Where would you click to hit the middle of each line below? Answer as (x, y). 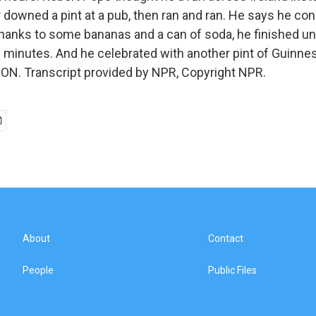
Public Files (233, 270)
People (38, 270)
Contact (226, 238)
